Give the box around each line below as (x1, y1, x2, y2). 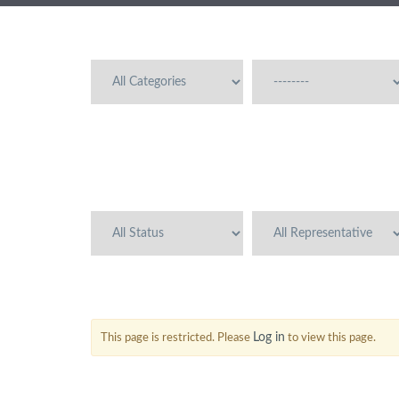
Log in (253, 331, 285, 344)
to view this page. (285, 332, 376, 344)
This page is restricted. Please (101, 332, 253, 344)
